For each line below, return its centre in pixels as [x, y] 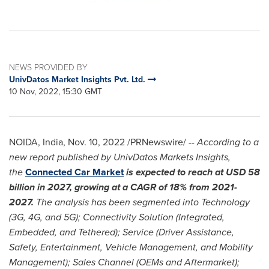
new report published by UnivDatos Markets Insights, [120, 157]
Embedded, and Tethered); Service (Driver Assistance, [122, 232]
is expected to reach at [176, 172]
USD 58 [243, 172]
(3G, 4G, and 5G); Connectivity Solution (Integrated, [117, 217]
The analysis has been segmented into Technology [143, 202]
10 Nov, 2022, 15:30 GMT [56, 91]
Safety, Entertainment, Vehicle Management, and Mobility [131, 247]
